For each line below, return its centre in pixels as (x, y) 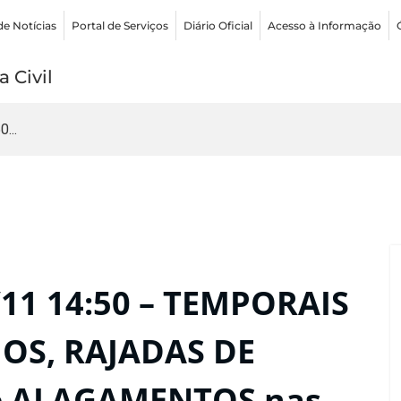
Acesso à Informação (325, 25)
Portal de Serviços (120, 25)
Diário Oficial (218, 25)
